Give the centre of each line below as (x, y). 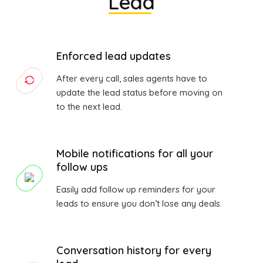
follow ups (82, 167)
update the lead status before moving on (139, 93)
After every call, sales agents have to (132, 79)
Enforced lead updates (114, 56)
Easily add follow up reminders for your (136, 190)
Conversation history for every (134, 251)
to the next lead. (89, 107)
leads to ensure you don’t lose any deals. (139, 204)
